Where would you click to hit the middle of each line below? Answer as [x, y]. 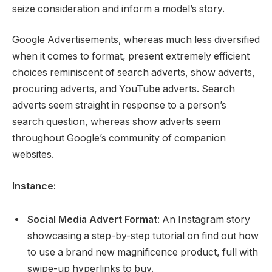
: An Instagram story [204, 220]
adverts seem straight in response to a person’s [119, 106]
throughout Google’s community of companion [119, 138]
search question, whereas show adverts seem [116, 122]
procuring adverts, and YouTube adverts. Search [124, 89]
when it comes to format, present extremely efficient [131, 56]
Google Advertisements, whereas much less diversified [136, 40]
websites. [33, 155]
